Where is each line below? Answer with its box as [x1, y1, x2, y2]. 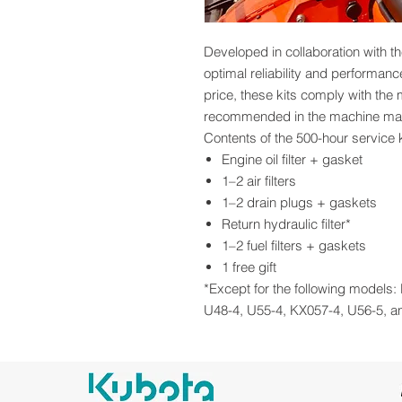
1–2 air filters [222, 172, 296, 190]
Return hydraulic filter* [222, 215, 351, 233]
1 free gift [222, 258, 276, 276]
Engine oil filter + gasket [222, 151, 363, 169]
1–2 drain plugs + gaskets [222, 194, 377, 212]
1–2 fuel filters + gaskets [222, 237, 366, 255]
